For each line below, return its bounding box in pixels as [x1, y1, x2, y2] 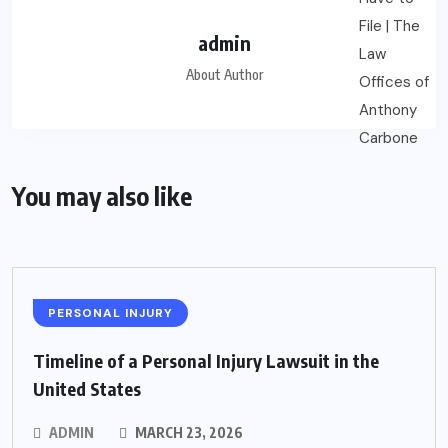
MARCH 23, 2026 [132, 424, 243, 442]
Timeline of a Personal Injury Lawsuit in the [33, 349, 379, 373]
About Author [185, 66, 263, 84]
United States [33, 377, 141, 401]
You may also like [12, 180, 192, 213]
